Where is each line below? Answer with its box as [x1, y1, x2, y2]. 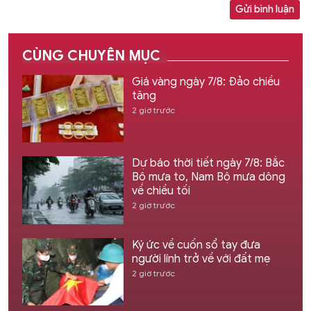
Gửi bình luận [235, 3, 294, 16]
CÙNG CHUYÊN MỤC [22, 47, 160, 65]
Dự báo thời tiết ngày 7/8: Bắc [131, 156, 285, 171]
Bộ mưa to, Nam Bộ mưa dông [131, 170, 285, 185]
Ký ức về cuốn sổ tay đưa [131, 237, 260, 252]
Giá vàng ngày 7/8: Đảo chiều [131, 75, 280, 90]
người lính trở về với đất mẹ [131, 251, 270, 266]
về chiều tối [131, 184, 190, 199]
